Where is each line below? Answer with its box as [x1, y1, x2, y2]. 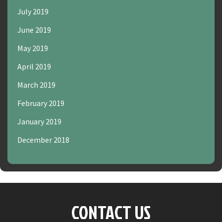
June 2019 [17, 25, 51, 35]
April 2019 [17, 61, 51, 72]
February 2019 [17, 98, 64, 109]
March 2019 [17, 80, 55, 90]
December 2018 [17, 135, 69, 145]
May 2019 [17, 43, 48, 54]
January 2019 [17, 116, 61, 127]
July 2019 [17, 6, 49, 17]
